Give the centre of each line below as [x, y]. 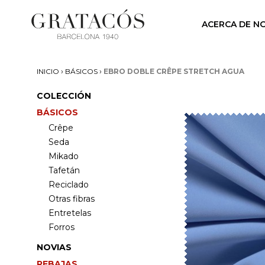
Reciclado [69, 185]
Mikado [64, 156]
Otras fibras [72, 199]
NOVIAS [54, 247]
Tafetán [64, 170]
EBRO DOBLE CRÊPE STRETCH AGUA [174, 71]
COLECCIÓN [64, 96]
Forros [62, 227]
